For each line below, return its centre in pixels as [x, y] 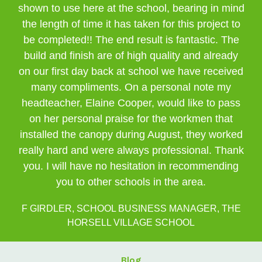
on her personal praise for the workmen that [131, 119]
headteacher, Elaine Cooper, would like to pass [131, 103]
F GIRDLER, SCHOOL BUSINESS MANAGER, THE [131, 208]
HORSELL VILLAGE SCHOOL [131, 223]
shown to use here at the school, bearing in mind [131, 8]
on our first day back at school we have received [131, 71]
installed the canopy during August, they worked [131, 135]
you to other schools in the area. [131, 182]
